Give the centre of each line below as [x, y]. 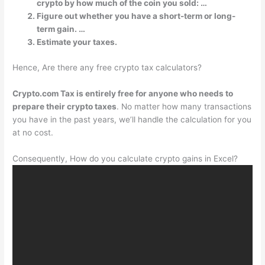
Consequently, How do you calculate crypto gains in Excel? [125, 159]
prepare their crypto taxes [65, 107]
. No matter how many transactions [184, 107]
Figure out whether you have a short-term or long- [136, 16]
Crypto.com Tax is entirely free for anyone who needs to [123, 94]
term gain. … [61, 29]
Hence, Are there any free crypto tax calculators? [107, 68]
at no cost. [33, 133]
